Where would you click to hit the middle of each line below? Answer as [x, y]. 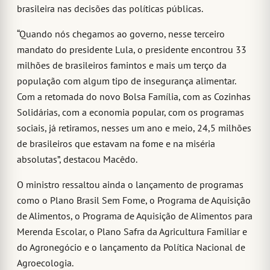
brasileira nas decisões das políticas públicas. [112, 9]
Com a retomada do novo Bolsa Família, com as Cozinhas [134, 97]
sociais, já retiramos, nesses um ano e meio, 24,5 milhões [134, 128]
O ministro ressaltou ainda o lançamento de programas [130, 185]
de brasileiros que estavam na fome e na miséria [116, 144]
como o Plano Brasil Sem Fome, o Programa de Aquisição [134, 200]
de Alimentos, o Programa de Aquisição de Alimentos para [135, 216]
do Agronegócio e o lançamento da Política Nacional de [131, 247]
